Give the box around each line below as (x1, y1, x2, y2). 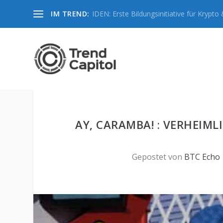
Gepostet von (132, 151, 185, 162)
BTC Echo (184, 151, 221, 162)
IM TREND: (51, 9, 90, 18)
